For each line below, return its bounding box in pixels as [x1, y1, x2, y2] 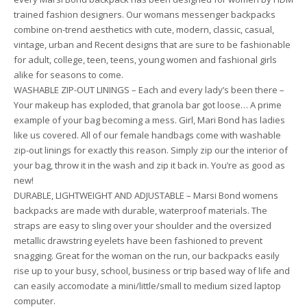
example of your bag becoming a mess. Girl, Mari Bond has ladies [14, 114, 285, 127]
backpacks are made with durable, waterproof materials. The [14, 204, 267, 217]
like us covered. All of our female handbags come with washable [14, 129, 281, 142]
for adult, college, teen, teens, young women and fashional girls [14, 53, 277, 66]
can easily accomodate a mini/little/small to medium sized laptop [14, 280, 281, 293]
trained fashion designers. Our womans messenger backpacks [14, 8, 275, 21]
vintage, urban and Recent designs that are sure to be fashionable [14, 38, 291, 51]
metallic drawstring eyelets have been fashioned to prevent [14, 234, 262, 247]
